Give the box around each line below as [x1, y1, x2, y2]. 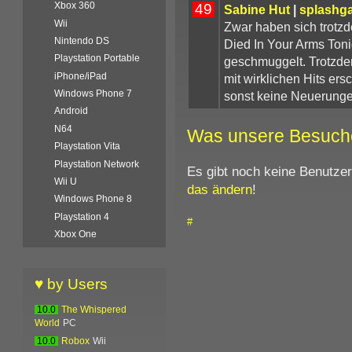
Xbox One [54, 229, 97, 240]
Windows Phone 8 [54, 193, 133, 205]
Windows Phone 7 [54, 88, 133, 100]
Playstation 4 [54, 211, 110, 222]
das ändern [186, 181, 252, 197]
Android [54, 105, 89, 117]
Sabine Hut [223, 2, 290, 16]
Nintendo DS [54, 35, 110, 46]
